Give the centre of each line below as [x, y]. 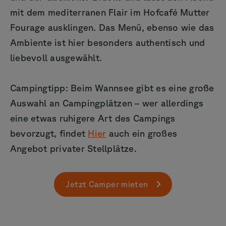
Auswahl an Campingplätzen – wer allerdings [107, 103]
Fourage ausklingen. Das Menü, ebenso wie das [112, 27]
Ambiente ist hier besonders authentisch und [108, 42]
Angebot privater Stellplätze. [73, 148]
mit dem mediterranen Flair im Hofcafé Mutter [110, 12]
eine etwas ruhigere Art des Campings [93, 118]
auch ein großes [142, 133]
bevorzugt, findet [49, 133]
